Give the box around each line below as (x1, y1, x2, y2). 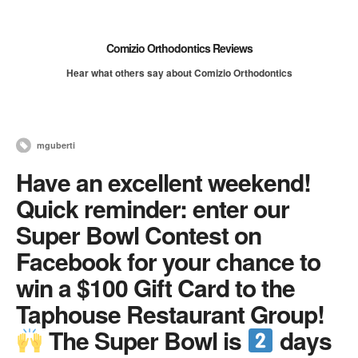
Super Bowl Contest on (16, 217, 261, 252)
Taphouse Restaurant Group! (16, 296, 324, 331)
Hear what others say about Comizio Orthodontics (66, 66, 292, 80)
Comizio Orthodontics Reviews (105, 40, 253, 56)
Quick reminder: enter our (16, 191, 289, 225)
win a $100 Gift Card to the (16, 270, 295, 304)
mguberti (37, 139, 75, 151)
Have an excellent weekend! (16, 165, 311, 199)
